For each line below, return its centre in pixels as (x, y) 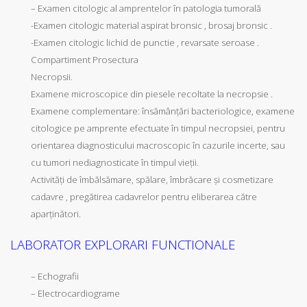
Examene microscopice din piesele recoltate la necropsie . (152, 94)
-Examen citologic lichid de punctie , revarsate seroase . (145, 42)
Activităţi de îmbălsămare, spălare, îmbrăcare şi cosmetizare (152, 179)
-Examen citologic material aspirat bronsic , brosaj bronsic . (151, 25)
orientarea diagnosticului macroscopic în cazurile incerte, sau (158, 145)
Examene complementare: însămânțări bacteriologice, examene (163, 111)
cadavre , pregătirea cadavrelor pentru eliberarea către (144, 196)
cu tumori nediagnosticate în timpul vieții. (115, 162)
